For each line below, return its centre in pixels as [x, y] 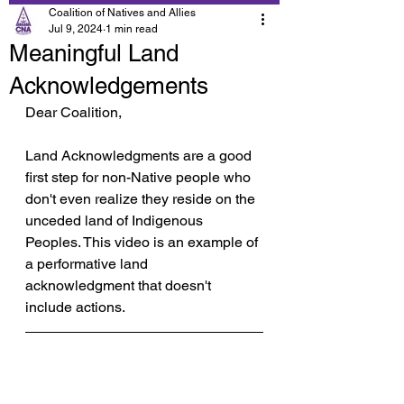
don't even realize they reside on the [142, 199]
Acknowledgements [109, 86]
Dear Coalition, [73, 112]
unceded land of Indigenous [116, 220]
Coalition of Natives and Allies [122, 13]
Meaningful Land [94, 53]
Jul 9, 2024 [76, 29]
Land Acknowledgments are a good [140, 156]
